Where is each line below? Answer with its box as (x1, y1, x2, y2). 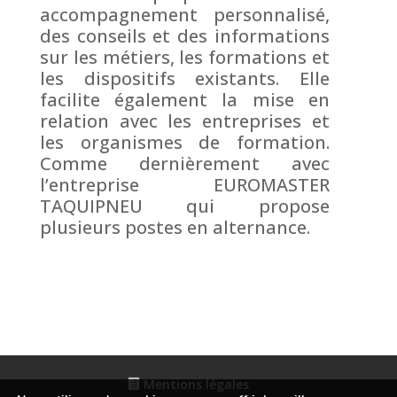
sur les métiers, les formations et (39, 44, 331, 69)
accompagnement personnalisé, (39, 2, 331, 27)
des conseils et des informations (39, 23, 331, 48)
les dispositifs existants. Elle (39, 66, 331, 90)
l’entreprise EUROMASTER (39, 172, 331, 197)
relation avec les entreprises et (39, 108, 331, 133)
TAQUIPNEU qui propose (39, 193, 331, 218)
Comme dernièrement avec (39, 151, 331, 175)
